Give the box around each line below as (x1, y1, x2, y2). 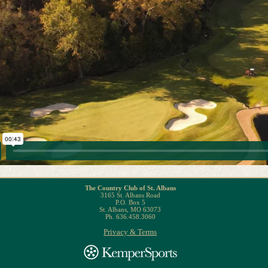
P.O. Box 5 (115, 198, 145, 206)
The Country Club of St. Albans (84, 184, 176, 191)
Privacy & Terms (103, 227, 157, 236)
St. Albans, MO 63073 (99, 205, 162, 213)
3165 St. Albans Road (100, 191, 160, 199)
